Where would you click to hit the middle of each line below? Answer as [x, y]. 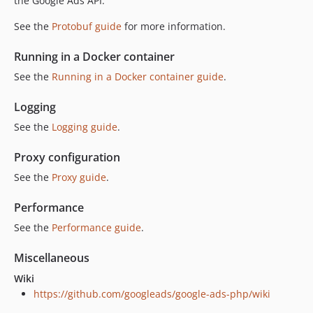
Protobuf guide [87, 26]
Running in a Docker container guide [138, 76]
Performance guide [96, 227]
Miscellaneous [52, 257]
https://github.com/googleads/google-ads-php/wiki [152, 293]
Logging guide [85, 126]
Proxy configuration [67, 157]
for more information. [174, 26]
